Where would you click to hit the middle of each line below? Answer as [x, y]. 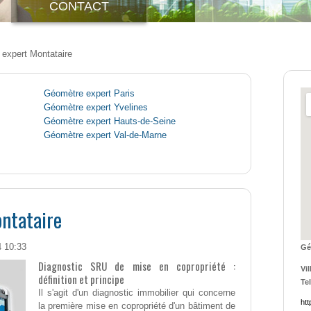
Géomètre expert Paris [89, 94]
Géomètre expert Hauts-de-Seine [110, 122]
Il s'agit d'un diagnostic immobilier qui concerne [137, 293]
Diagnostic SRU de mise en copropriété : [137, 266]
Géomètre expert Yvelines [96, 108]
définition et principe [81, 279]
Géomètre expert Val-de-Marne [105, 136]
